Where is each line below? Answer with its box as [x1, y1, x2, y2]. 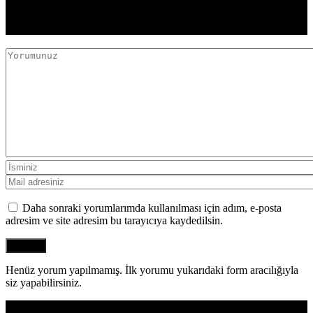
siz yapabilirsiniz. [6, 276, 82, 289]
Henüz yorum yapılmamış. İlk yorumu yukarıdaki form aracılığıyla [6, 263, 298, 276]
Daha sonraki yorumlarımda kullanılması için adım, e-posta [22, 201, 282, 214]
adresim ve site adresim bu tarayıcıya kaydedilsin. [6, 214, 223, 226]
